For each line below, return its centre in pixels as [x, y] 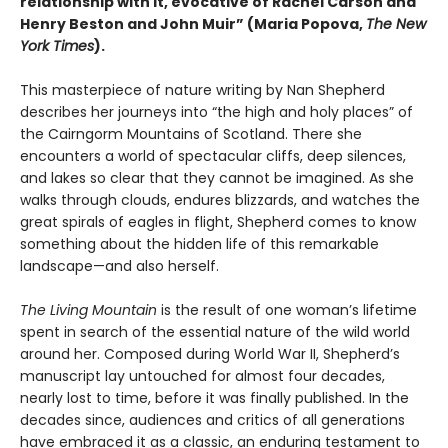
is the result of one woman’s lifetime [287, 310]
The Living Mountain [88, 310]
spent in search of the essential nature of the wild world [215, 332]
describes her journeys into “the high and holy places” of [216, 112]
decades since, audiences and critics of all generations [212, 420]
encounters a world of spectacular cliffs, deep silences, [213, 156]
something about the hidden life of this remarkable [199, 244]
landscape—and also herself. [119, 266]
